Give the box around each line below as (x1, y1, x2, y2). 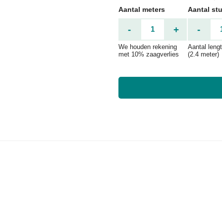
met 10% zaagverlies (118, 50, 179, 58)
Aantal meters (118, 5, 165, 13)
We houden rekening (118, 43, 177, 51)
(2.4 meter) (188, 50, 219, 58)
